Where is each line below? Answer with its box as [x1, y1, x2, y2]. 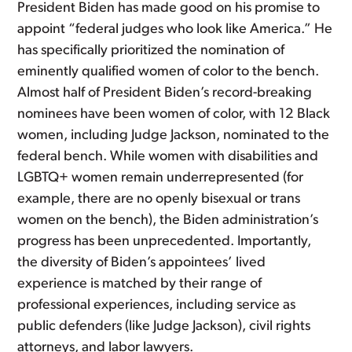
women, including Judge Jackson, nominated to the [17, 128, 330, 143]
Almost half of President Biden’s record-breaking [17, 86, 313, 101]
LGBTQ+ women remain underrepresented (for [17, 170, 304, 185]
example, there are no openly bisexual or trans [17, 192, 301, 207]
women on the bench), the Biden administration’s [17, 213, 319, 228]
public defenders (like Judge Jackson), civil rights [17, 319, 311, 334]
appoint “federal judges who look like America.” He [17, 22, 333, 37]
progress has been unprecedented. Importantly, [17, 234, 312, 249]
